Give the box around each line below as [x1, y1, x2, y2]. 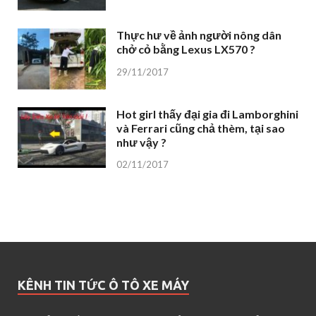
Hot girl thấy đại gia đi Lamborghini [116, 107, 298, 121]
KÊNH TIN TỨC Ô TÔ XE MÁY [18, 278, 189, 293]
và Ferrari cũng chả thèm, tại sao [116, 121, 285, 135]
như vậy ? [116, 135, 166, 149]
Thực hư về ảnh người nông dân [116, 28, 281, 42]
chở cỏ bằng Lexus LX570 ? [116, 42, 255, 56]
